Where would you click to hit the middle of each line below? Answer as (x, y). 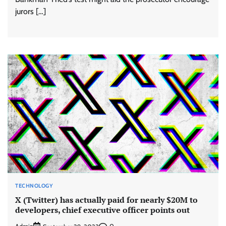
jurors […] (31, 11)
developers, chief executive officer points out (102, 210)
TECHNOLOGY (34, 185)
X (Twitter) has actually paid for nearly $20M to (106, 200)
